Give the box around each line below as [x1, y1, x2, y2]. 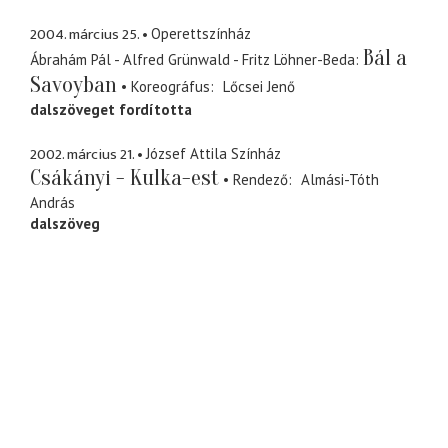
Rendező [233, 169, 288, 189]
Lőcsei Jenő [222, 77, 295, 97]
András [30, 192, 75, 212]
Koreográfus [131, 77, 210, 97]
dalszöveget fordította [30, 100, 192, 120]
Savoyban [30, 72, 117, 99]
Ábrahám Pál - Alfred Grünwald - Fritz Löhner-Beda [30, 50, 355, 70]
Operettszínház [151, 24, 251, 44]
